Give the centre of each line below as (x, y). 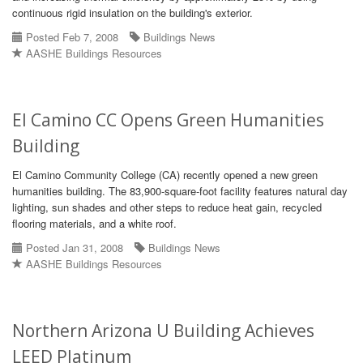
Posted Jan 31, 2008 (73, 248)
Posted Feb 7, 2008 (70, 37)
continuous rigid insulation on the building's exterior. (132, 13)
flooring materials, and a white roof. (94, 223)
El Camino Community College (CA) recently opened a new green (165, 175)
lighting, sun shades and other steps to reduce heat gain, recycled (167, 207)
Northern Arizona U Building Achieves (163, 331)
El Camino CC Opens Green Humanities (168, 120)
